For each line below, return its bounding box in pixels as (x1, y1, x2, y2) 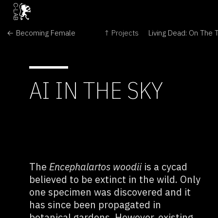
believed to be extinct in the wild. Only (29, 173, 200, 186)
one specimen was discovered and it (29, 185, 191, 199)
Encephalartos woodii (49, 160, 142, 173)
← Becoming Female (7, 27, 76, 37)
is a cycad (141, 160, 187, 173)
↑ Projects (103, 27, 139, 37)
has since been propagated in (29, 198, 161, 211)
